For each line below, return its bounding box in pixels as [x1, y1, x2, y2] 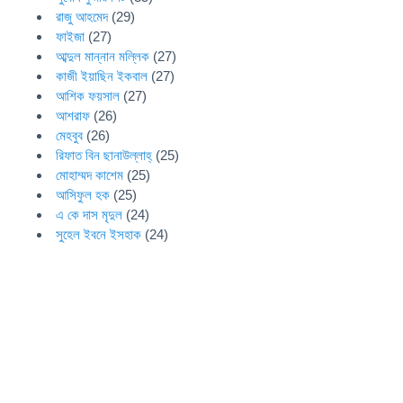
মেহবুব [56, 128, 84, 143]
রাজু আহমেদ [56, 9, 109, 24]
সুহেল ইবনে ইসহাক [56, 227, 142, 242]
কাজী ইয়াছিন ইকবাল [56, 68, 148, 84]
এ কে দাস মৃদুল [56, 207, 123, 222]
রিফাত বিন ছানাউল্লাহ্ [56, 148, 153, 163]
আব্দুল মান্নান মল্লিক [56, 49, 150, 64]
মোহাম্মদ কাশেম [56, 167, 124, 183]
